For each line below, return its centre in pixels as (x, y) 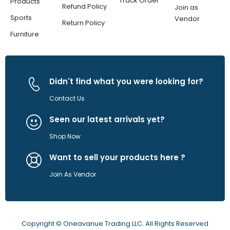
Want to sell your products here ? (117, 158)
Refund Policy (85, 7)
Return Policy (84, 23)
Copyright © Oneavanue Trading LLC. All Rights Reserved (115, 224)
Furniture (25, 34)
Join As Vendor (73, 175)
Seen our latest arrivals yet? (107, 120)
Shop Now (65, 137)
